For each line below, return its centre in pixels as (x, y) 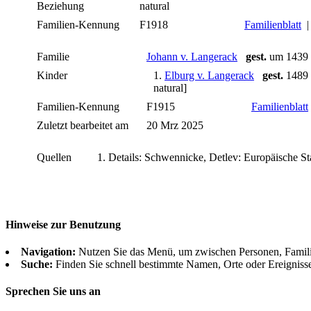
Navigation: (48, 251)
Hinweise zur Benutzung (63, 224)
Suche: (37, 264)
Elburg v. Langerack (209, 76)
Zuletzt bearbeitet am (83, 126)
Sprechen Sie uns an (53, 292)
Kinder (53, 76)
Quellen (56, 158)
